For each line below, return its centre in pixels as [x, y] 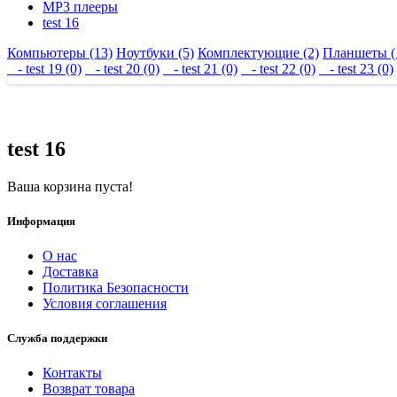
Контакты [72, 373]
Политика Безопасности [116, 288]
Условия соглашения [105, 304]
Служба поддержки [57, 339]
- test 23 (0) [356, 68]
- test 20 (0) [122, 68]
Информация [41, 221]
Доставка [70, 272]
